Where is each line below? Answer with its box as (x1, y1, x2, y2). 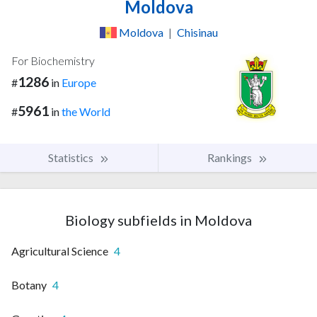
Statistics (48, 150, 96, 164)
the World (62, 104, 110, 118)
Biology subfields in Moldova (65, 211, 252, 229)
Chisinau (176, 25, 218, 40)
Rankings (207, 150, 254, 164)
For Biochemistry (11, 54, 95, 68)
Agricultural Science (11, 243, 108, 258)
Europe (62, 76, 96, 90)
